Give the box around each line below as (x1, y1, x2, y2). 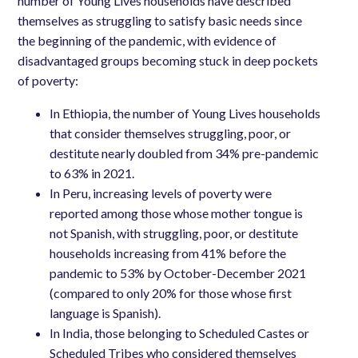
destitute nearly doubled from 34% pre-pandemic (50, 145, 320, 161)
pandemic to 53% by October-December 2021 (50, 265, 307, 281)
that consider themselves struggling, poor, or (50, 125, 292, 141)
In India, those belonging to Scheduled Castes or (50, 325, 310, 341)
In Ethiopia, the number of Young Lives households (50, 105, 321, 121)
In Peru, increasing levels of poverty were (50, 185, 272, 201)
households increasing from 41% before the (50, 245, 287, 261)
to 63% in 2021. (50, 165, 135, 181)
